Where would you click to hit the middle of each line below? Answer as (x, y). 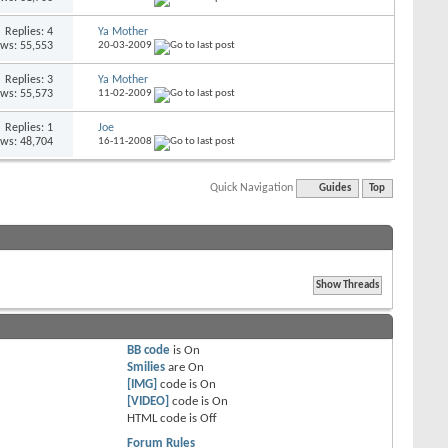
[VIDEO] (148, 401)
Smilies (146, 367)
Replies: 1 (29, 127)
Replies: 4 (29, 31)
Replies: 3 (29, 79)
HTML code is (164, 418)
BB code (149, 350)
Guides (335, 188)
